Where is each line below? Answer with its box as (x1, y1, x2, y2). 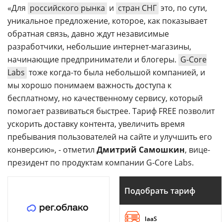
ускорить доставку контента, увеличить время (7, 118, 185, 129)
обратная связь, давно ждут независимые (7, 28, 169, 39)
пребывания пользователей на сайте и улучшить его (7, 131, 212, 142)
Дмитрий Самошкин (97, 144, 185, 155)
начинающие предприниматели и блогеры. (7, 54, 178, 65)
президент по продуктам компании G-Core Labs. (7, 157, 194, 168)
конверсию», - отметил (7, 144, 97, 155)
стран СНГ (118, 2, 157, 13)
